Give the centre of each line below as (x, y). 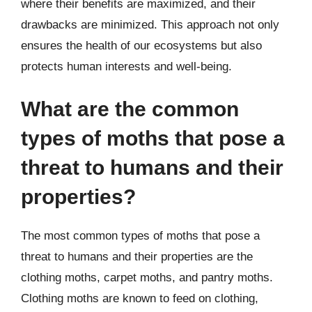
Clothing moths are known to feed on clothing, (140, 298)
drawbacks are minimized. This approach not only (150, 24)
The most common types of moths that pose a (140, 236)
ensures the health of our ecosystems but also (141, 45)
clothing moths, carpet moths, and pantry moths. (147, 278)
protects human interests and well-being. (126, 66)
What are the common (130, 109)
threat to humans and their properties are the (137, 257)
